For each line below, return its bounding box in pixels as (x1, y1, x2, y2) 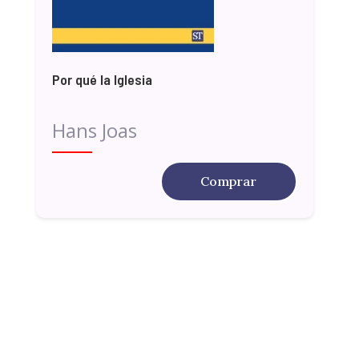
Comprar (200, 172, 257, 189)
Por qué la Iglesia (51, 70, 152, 88)
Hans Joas (51, 116, 137, 143)
